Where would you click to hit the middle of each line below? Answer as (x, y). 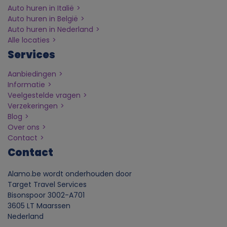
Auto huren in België (43, 18)
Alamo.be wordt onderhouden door (70, 174)
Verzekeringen (33, 106)
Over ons (24, 127)
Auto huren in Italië (41, 8)
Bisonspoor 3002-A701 (46, 195)
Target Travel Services (47, 184)
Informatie (26, 84)
